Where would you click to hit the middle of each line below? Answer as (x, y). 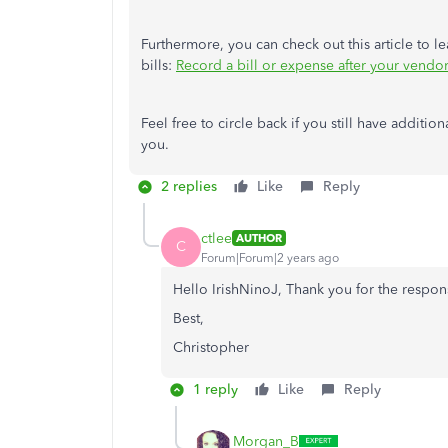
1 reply (215, 389)
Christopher (211, 347)
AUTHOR (259, 238)
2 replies (189, 186)
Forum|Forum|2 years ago (270, 257)
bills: (158, 65)
